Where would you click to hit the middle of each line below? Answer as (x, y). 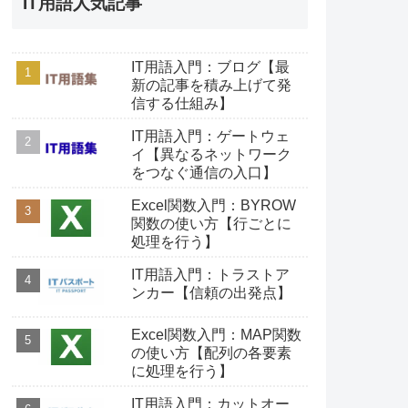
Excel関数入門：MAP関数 (216, 334)
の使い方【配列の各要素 (211, 352)
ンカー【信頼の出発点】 (211, 292)
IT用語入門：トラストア (210, 274)
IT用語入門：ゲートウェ (210, 136)
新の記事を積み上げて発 (211, 85)
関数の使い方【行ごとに (211, 223)
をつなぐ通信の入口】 (204, 172)
